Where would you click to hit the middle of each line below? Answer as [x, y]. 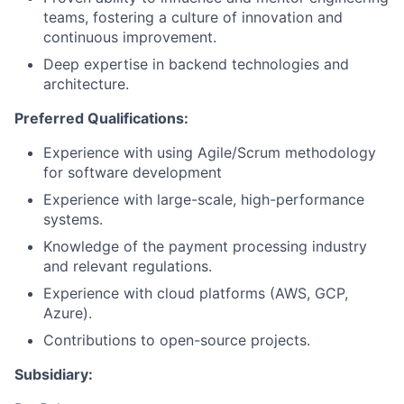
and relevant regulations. [128, 266]
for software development [133, 172]
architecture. [86, 84]
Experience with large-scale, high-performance [204, 199]
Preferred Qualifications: [101, 118]
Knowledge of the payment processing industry [205, 246]
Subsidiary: [54, 374]
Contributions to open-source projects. [177, 340]
